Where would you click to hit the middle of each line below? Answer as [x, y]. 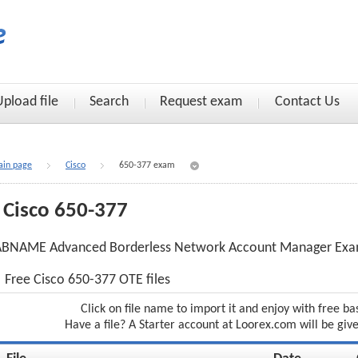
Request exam [201, 102]
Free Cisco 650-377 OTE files [88, 280]
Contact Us [307, 102]
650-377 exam [147, 165]
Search [109, 102]
